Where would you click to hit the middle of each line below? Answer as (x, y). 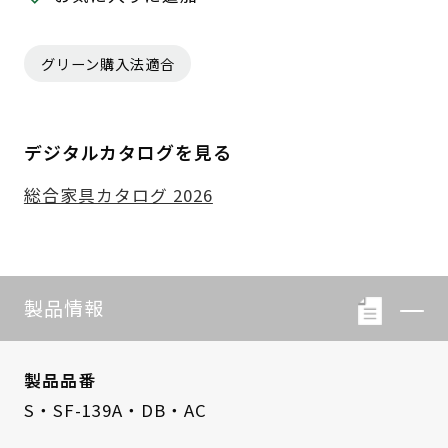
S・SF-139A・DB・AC (115, 409)
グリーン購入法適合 (107, 64)
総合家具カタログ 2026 (118, 195)
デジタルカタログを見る (127, 152)
